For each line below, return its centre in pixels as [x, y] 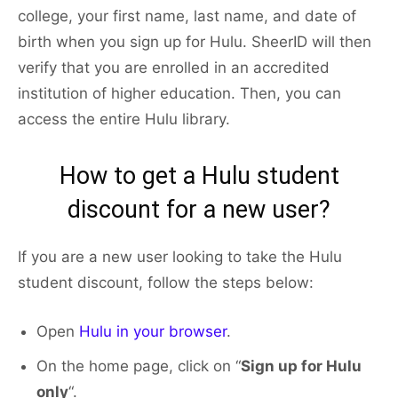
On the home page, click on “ [139, 366]
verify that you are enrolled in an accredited [174, 68]
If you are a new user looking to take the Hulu [180, 257]
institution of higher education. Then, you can [179, 94]
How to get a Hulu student [199, 176]
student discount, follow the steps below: [166, 283]
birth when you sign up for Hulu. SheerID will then [195, 42]
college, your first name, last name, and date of [187, 16]
